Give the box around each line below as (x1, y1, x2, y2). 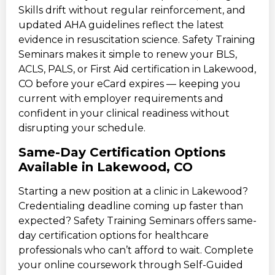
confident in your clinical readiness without (18, 107, 230, 120)
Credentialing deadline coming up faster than (18, 199, 243, 212)
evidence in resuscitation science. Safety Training (18, 34, 255, 46)
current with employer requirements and (18, 93, 223, 105)
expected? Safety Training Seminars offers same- (18, 214, 257, 227)
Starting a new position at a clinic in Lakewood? (18, 185, 248, 197)
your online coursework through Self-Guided (18, 258, 243, 271)
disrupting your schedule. (18, 122, 145, 134)
